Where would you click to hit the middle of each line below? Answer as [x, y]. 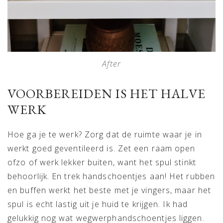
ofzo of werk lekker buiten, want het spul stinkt [102, 163]
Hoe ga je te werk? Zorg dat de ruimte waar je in [105, 135]
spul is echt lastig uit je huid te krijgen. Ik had [98, 204]
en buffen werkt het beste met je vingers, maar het [110, 190]
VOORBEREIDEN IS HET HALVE [107, 94]
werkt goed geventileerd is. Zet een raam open [102, 149]
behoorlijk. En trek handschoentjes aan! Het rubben [111, 176]
